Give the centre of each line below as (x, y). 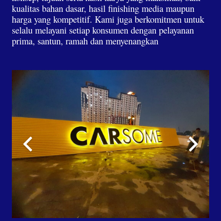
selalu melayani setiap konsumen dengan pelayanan (103, 30)
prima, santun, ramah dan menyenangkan (85, 41)
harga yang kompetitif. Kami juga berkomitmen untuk (108, 19)
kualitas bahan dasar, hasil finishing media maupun (103, 8)
